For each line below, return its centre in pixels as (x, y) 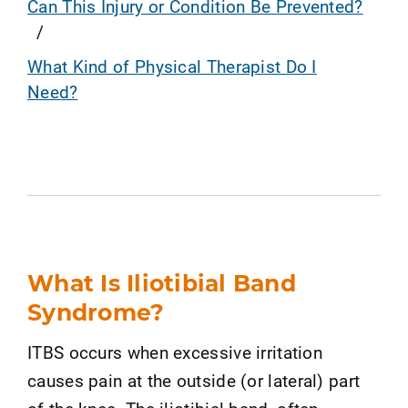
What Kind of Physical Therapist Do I (172, 66)
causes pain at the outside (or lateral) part (194, 380)
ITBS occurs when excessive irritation (175, 352)
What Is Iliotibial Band (162, 283)
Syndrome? (96, 312)
